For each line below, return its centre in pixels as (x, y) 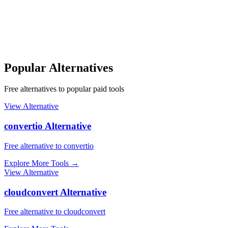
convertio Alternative (48, 126)
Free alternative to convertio (49, 146)
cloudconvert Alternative (55, 192)
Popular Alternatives (59, 67)
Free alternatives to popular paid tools (64, 89)
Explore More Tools (36, 163)
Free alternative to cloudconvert (55, 212)
